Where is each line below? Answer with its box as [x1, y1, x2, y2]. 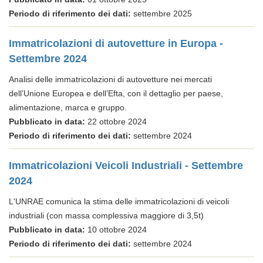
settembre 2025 [131, 9, 192, 18]
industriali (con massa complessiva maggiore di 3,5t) [9, 211, 204, 220]
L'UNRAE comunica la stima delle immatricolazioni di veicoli [9, 197, 229, 206]
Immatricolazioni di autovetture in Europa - [9, 38, 223, 49]
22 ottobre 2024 [85, 117, 147, 126]
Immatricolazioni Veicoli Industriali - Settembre [9, 160, 243, 171]
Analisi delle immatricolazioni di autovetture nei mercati [9, 75, 212, 84]
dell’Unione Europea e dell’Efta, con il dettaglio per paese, [9, 89, 223, 98]
